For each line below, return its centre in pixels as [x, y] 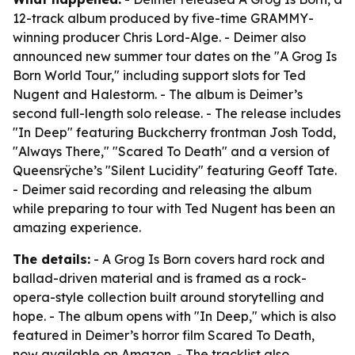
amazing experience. [77, 227]
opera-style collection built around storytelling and [168, 297]
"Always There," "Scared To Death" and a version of [171, 151]
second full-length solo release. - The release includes [177, 113]
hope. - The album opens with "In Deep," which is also [174, 316]
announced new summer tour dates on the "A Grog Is [175, 56]
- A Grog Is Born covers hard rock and [208, 259]
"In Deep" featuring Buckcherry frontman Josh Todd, [174, 132]
